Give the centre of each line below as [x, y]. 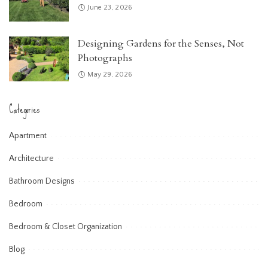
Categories [24, 110]
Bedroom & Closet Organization [66, 227]
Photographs [105, 58]
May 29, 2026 [110, 75]
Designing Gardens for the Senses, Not [161, 44]
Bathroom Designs [42, 182]
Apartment [28, 136]
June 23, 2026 [110, 8]
